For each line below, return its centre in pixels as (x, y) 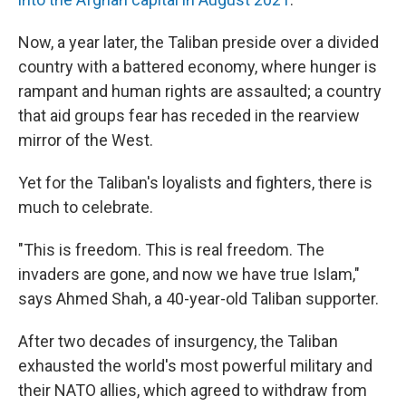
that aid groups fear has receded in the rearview (189, 116)
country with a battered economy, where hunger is (198, 67)
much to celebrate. (86, 207)
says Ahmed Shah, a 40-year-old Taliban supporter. (198, 299)
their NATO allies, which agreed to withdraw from (193, 390)
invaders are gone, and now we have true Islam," (189, 274)
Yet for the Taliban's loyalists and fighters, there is (195, 183)
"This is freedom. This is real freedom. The (171, 250)
